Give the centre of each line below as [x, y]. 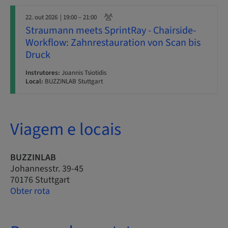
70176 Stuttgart [40, 180]
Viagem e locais [66, 130]
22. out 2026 [41, 17]
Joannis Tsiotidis [83, 73]
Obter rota [30, 191]
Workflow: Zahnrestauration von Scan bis [113, 43]
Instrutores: [43, 73]
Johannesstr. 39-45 [47, 169]
